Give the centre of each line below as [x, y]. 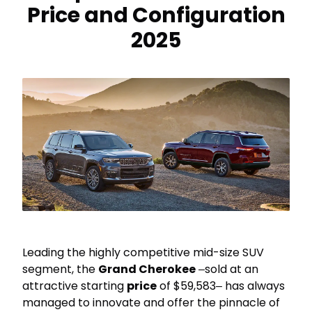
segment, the [60, 270]
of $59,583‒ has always [221, 286]
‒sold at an [227, 270]
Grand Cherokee [147, 270]
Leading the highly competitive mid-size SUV [143, 253]
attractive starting [75, 286]
